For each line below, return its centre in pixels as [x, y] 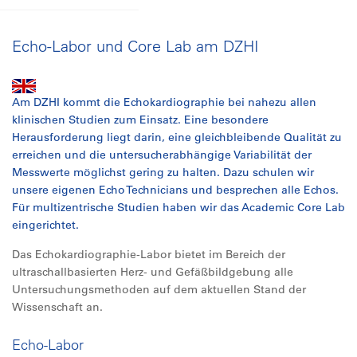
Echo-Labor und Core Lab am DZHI [135, 46]
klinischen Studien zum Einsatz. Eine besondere [140, 120]
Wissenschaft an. [57, 307]
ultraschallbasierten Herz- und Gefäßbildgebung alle [153, 272]
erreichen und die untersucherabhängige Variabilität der [162, 155]
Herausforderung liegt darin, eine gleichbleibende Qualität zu [177, 137]
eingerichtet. [45, 225]
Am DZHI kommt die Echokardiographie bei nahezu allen [164, 102]
